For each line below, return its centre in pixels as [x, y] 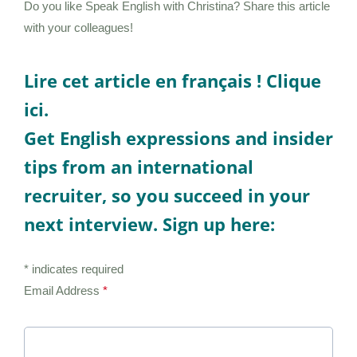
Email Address [63, 291]
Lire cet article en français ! [145, 81]
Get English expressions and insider [178, 138]
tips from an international [139, 167]
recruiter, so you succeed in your [167, 196]
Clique [294, 81]
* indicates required [74, 269]
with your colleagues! [78, 28]
